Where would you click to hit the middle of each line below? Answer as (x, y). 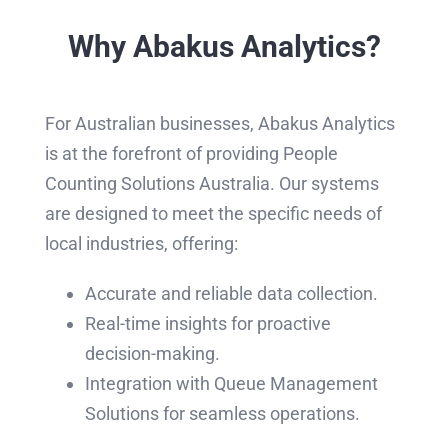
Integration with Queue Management (231, 383)
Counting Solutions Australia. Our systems (211, 183)
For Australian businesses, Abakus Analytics (219, 123)
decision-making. (152, 353)
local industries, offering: (141, 243)
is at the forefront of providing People (191, 153)
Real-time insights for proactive (207, 323)
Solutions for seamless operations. (222, 413)
